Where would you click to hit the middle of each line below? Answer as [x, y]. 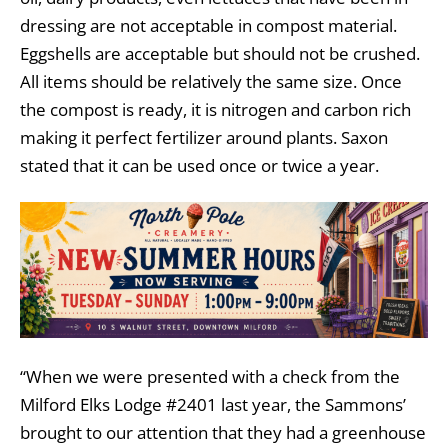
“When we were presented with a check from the [210, 377]
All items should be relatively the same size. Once [211, 82]
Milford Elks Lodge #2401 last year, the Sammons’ [213, 405]
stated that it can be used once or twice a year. [199, 166]
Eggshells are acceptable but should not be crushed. [220, 54]
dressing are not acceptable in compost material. [208, 26]
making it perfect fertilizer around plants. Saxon [204, 138]
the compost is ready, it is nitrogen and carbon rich [215, 110]
